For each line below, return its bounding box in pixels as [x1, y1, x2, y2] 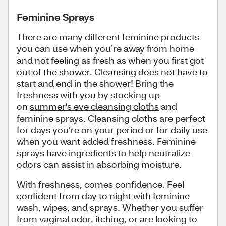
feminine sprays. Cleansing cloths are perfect [17, 111, 205, 124]
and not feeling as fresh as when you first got [17, 53, 204, 66]
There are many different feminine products [17, 30, 199, 43]
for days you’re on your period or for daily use [17, 123, 207, 136]
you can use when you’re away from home [17, 42, 194, 54]
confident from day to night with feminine [17, 189, 190, 202]
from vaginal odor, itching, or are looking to [17, 212, 197, 225]
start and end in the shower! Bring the [17, 77, 174, 89]
